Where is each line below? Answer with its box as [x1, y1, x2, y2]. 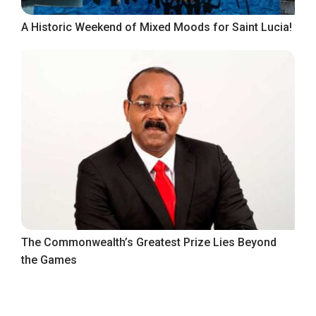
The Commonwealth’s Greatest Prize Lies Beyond [21, 236, 276, 250]
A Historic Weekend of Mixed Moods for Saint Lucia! [21, 20, 292, 34]
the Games [21, 253, 77, 267]
